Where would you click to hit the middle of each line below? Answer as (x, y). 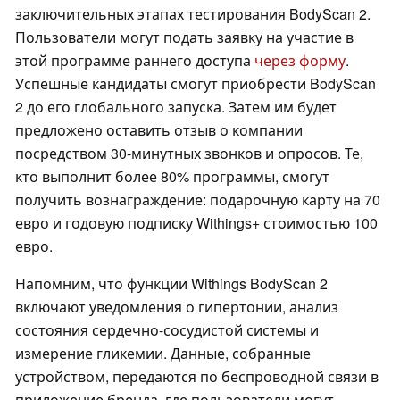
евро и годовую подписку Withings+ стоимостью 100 (196, 223)
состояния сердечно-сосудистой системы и (167, 330)
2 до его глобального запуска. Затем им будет (176, 107)
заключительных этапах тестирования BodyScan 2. (193, 14)
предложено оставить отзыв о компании (159, 130)
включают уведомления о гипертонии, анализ (177, 307)
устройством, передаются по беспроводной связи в (197, 377)
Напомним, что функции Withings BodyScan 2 (171, 284)
